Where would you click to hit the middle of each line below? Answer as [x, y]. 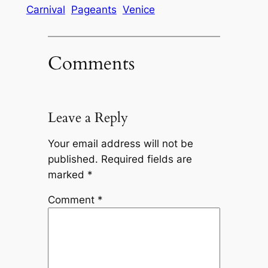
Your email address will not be [120, 143]
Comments [91, 63]
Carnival [45, 10]
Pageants [94, 10]
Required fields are [146, 159]
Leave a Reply [88, 117]
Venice [138, 10]
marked [67, 174]
